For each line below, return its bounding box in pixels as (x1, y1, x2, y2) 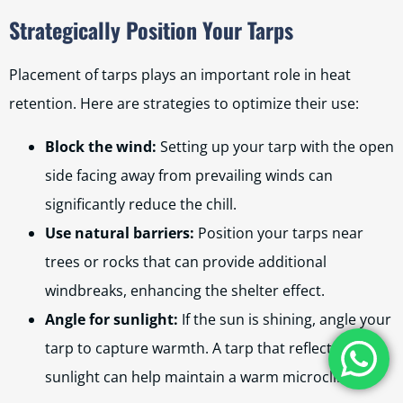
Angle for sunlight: (45, 309, 178, 329)
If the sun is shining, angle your (178, 309, 391, 329)
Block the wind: (45, 137, 157, 157)
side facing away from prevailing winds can (45, 166, 333, 185)
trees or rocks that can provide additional (45, 252, 327, 272)
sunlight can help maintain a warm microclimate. (45, 367, 375, 387)
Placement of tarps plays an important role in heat (9, 65, 351, 85)
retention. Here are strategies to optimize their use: (9, 94, 359, 113)
